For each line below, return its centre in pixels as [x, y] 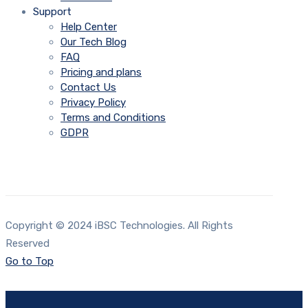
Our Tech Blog [93, 42]
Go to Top [30, 262]
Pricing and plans [101, 73]
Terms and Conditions [113, 118]
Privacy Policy [93, 103]
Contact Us [88, 88]
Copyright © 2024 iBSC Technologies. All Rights [119, 226]
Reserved [27, 244]
